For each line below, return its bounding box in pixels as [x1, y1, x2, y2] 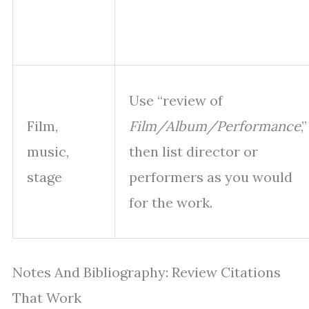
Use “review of [129, 92, 223, 110]
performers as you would [129, 168, 292, 186]
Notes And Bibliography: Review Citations [12, 263, 281, 281]
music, [27, 143, 69, 161]
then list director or [129, 143, 258, 161]
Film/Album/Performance [129, 117, 301, 135]
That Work [12, 289, 81, 307]
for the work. [129, 194, 212, 212]
